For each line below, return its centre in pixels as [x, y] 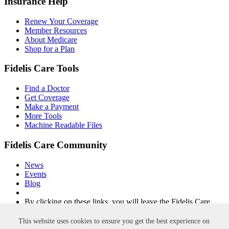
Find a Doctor [47, 88]
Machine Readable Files [63, 125]
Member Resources [56, 30]
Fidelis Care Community [56, 145]
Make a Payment [52, 107]
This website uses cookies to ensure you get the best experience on [114, 221]
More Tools [43, 116]
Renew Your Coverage [61, 21]
